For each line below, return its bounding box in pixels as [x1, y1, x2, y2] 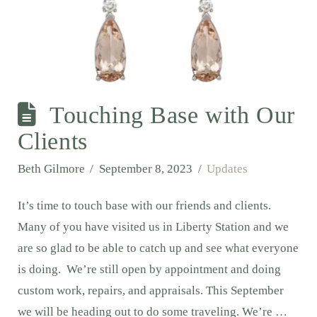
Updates [207, 161, 248, 175]
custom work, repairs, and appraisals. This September [17, 283, 284, 297]
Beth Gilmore [17, 161, 85, 175]
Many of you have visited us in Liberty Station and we [17, 219, 289, 234]
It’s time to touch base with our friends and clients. [17, 198, 271, 212]
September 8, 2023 [98, 161, 192, 175]
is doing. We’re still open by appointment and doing [17, 262, 281, 276]
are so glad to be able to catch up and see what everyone [17, 241, 299, 255]
